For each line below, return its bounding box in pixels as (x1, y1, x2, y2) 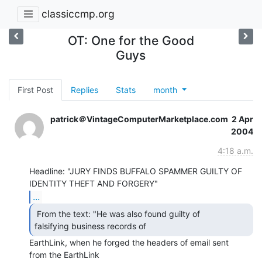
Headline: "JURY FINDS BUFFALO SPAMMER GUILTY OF (29, 166, 242, 176)
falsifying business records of (35, 220, 149, 231)
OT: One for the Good (67, 33, 194, 48)
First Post (18, 84, 53, 95)
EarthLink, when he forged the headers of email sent (29, 237, 229, 247)
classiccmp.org (42, 8, 115, 20)
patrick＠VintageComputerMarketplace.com (50, 113, 228, 124)
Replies (71, 84, 98, 95)
